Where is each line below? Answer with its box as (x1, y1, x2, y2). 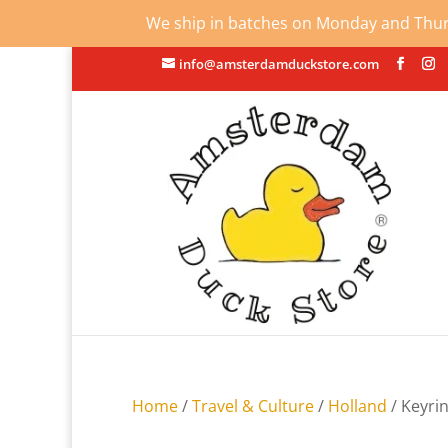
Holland (328, 394, 387, 417)
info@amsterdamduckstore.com (179, 54, 379, 73)
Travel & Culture (192, 394, 314, 417)
